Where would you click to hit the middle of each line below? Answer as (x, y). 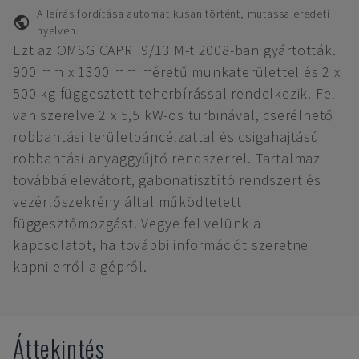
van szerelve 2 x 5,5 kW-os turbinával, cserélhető (173, 115)
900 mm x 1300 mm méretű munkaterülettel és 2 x (177, 72)
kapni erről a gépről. (80, 266)
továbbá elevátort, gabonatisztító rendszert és (167, 180)
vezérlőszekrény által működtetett (127, 202)
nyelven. (58, 30)
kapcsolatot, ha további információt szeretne (161, 245)
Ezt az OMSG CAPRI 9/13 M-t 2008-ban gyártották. (175, 50)
